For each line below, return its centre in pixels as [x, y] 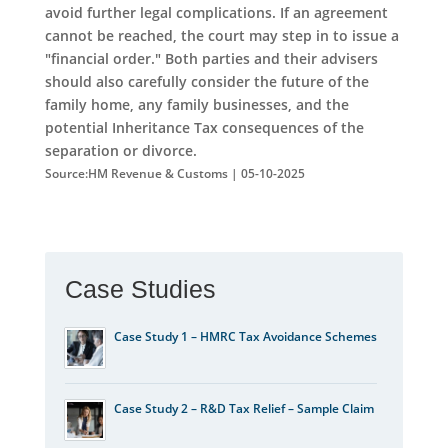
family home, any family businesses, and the [196, 104]
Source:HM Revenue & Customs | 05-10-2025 [174, 173]
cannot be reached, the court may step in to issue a [221, 35]
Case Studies [140, 288]
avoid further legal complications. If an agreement [216, 12]
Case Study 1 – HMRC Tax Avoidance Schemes [245, 336]
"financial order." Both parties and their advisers [211, 58]
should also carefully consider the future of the [206, 81]
